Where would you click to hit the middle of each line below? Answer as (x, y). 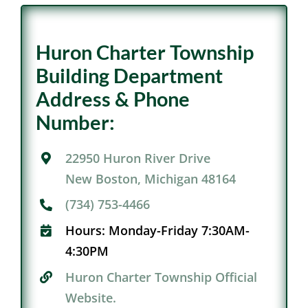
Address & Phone (112, 99)
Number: (75, 122)
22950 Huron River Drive (138, 158)
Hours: (87, 230)
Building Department (129, 75)
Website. (91, 297)
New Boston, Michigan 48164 (151, 178)
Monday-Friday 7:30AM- (179, 230)
